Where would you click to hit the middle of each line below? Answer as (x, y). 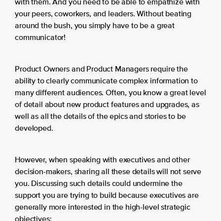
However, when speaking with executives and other (102, 161)
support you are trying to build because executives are (107, 196)
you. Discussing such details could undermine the (99, 184)
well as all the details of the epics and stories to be (100, 117)
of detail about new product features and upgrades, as (107, 105)
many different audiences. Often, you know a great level (110, 93)
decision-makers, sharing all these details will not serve (108, 172)
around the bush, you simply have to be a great (95, 26)
